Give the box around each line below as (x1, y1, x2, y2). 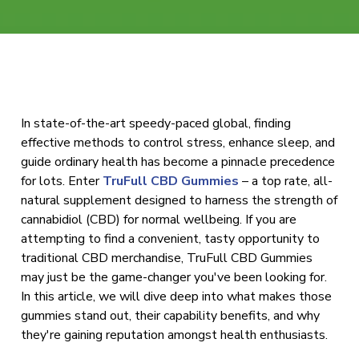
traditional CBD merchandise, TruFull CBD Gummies (21, 249, 313, 267)
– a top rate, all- (239, 172, 333, 190)
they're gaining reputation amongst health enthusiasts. (21, 326, 329, 344)
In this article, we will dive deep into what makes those (21, 288, 333, 305)
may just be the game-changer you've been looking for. (21, 268, 328, 286)
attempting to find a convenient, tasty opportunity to (21, 230, 321, 248)
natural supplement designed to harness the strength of (21, 192, 338, 209)
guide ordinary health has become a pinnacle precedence (21, 153, 336, 171)
